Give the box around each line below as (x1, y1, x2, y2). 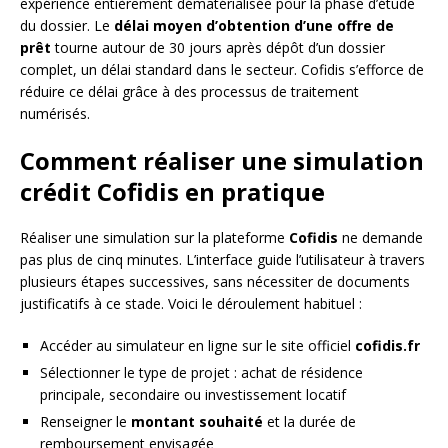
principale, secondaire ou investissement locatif (40, 385, 346, 405)
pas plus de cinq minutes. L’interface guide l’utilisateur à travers (20, 250, 425, 270)
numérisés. (20, 104, 90, 124)
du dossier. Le (20, 16, 114, 36)
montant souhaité (131, 412, 263, 432)
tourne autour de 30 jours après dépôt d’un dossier (51, 38, 385, 58)
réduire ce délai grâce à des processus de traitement (20, 82, 359, 102)
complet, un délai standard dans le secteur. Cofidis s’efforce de (20, 60, 424, 80)
